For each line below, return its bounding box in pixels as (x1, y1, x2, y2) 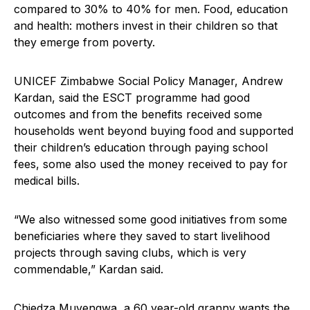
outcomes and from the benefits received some (14, 107, 262, 122)
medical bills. (14, 174, 80, 188)
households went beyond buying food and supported (14, 124, 293, 138)
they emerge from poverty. (14, 35, 155, 50)
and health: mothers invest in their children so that (14, 19, 277, 33)
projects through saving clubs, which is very (14, 246, 246, 260)
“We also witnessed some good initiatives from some (14, 212, 287, 227)
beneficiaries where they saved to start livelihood (14, 229, 270, 244)
